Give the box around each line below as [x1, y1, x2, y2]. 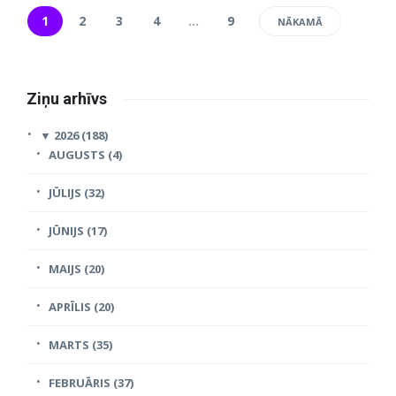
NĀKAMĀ [278, 15, 323, 29]
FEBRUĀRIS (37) [49, 375, 133, 392]
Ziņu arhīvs [27, 89, 107, 109]
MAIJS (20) [49, 261, 104, 278]
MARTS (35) [49, 337, 112, 354]
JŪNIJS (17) [49, 223, 107, 240]
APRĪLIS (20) [49, 299, 114, 316]
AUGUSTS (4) [49, 147, 122, 164]
